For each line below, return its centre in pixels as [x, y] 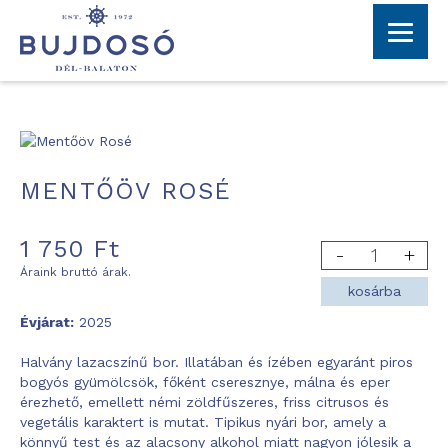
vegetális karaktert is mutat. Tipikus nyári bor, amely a [203, 422]
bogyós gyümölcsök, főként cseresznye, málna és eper [205, 382]
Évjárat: [47, 322]
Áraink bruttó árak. [75, 272]
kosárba [374, 291]
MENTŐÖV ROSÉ [126, 191]
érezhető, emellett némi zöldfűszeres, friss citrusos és [204, 402]
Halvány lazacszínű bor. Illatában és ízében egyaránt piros [216, 362]
